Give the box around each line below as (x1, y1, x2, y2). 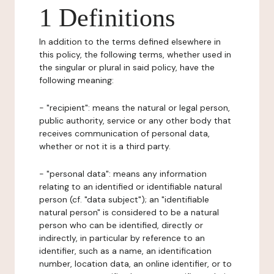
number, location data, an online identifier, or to (39, 258, 232, 269)
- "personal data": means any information (39, 168, 207, 179)
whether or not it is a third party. (39, 141, 171, 152)
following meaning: (39, 75, 114, 86)
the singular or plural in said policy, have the (39, 62, 215, 73)
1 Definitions (39, 4, 175, 32)
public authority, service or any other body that (39, 115, 231, 126)
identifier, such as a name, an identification (39, 245, 212, 256)
